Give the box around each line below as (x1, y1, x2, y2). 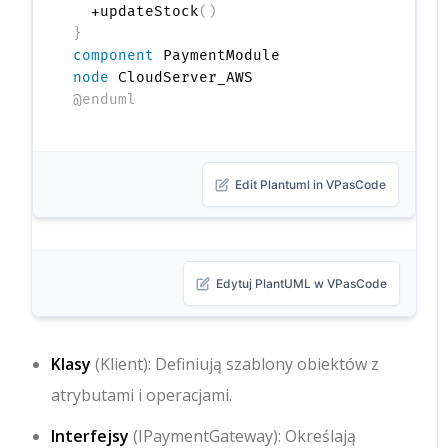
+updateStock (73, 3, 200, 21)
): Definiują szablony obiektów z (143, 353, 380, 376)
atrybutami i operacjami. (51, 384, 233, 407)
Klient (100, 353, 144, 376)
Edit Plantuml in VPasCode (234, 177, 386, 193)
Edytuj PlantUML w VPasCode (215, 276, 387, 292)
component (73, 47, 155, 65)
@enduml (73, 91, 137, 109)
